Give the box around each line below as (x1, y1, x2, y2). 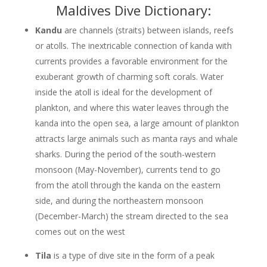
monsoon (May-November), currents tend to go (35, 164, 221, 175)
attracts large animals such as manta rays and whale (35, 133, 238, 144)
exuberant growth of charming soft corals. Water (35, 71, 223, 82)
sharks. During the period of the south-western (35, 148, 216, 160)
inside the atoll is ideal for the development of (35, 86, 212, 98)
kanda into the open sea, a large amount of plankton (35, 117, 239, 129)
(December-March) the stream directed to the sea (35, 210, 228, 222)
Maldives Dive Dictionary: (55, 1, 211, 19)
